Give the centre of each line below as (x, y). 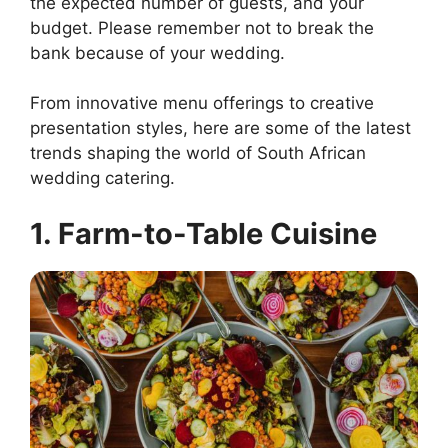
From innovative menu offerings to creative (202, 103)
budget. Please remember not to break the (202, 27)
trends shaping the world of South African (198, 153)
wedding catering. (102, 178)
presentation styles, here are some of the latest (220, 128)
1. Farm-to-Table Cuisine (203, 233)
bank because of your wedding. (157, 52)
